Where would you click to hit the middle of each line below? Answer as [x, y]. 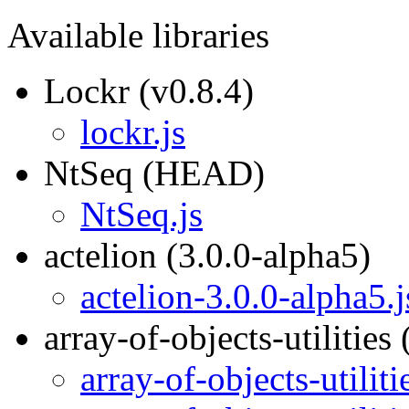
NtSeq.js [142, 214]
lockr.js [133, 132]
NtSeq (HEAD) [154, 173]
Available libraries [138, 35]
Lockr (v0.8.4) [149, 91]
